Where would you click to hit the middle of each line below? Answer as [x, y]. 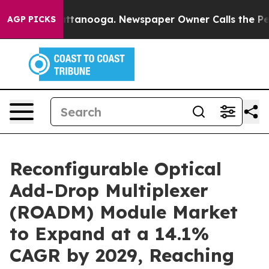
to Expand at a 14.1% [109, 234]
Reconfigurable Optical [116, 169]
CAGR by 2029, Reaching [122, 255]
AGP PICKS [32, 19]
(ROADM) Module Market [124, 212]
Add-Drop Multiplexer [109, 190]
